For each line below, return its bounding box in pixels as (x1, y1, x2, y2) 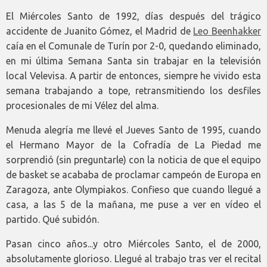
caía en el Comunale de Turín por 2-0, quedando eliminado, (6, 40, 261, 51)
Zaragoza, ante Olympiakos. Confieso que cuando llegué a (6, 184, 261, 195)
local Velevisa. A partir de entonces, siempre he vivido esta (6, 70, 261, 81)
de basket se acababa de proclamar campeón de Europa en (6, 169, 261, 180)
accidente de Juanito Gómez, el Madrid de (6, 25, 194, 36)
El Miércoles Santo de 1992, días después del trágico (6, 10, 261, 21)
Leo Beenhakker (193, 25, 261, 36)
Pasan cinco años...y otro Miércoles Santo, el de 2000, (6, 238, 261, 249)
